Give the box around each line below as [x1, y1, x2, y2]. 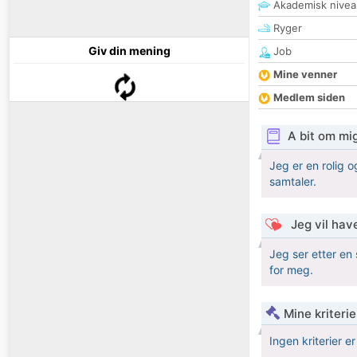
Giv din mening [88, 44, 171, 58]
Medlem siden [273, 91, 345, 104]
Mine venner [273, 68, 337, 81]
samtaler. [269, 175, 316, 189]
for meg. [269, 263, 313, 277]
